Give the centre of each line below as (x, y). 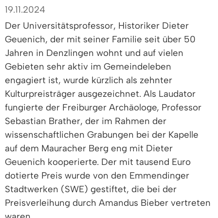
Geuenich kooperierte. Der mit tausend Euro (98, 162)
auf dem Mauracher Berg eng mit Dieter (89, 148)
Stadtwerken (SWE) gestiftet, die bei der (91, 189)
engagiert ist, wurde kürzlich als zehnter (89, 80)
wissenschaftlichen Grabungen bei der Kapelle (102, 134)
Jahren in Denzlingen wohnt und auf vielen (94, 53)
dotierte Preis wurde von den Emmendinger (97, 175)
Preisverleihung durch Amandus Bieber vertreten (108, 202)
